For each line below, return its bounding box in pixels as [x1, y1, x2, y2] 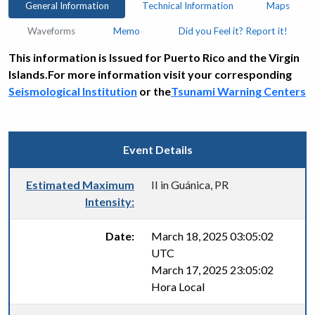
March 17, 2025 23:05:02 [151, 263, 274, 276]
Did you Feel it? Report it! [178, 25, 288, 37]
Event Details [122, 143, 193, 156]
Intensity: [85, 195, 134, 208]
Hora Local [151, 280, 205, 293]
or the [137, 84, 171, 98]
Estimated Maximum [26, 178, 134, 191]
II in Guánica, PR [151, 178, 229, 191]
